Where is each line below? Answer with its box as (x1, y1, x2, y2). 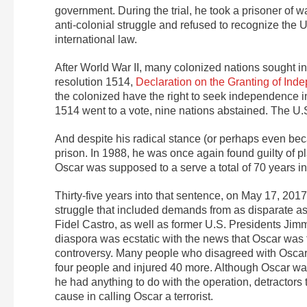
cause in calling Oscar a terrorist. (55, 290, 213, 302)
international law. (55, 33, 137, 45)
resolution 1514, (55, 75, 136, 88)
